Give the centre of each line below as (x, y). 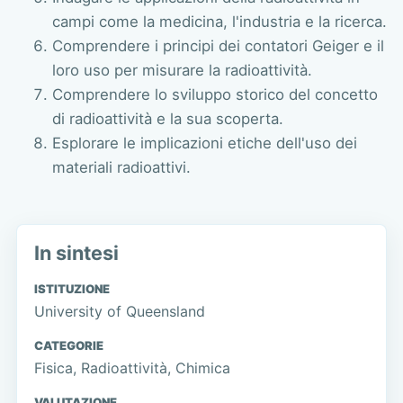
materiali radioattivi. (121, 167)
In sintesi (77, 252)
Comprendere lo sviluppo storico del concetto (215, 94)
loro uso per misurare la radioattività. (182, 70)
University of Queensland (120, 312)
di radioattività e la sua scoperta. (167, 118)
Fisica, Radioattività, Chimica (133, 368)
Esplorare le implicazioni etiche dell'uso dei (204, 143)
